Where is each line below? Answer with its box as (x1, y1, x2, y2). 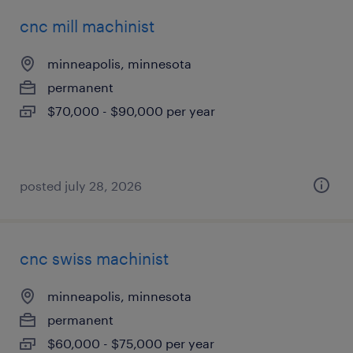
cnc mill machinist (20, 17, 154, 35)
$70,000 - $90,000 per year (47, 103, 215, 118)
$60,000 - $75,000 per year (47, 336, 214, 351)
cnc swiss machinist (20, 249, 169, 268)
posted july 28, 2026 (20, 178, 142, 193)
